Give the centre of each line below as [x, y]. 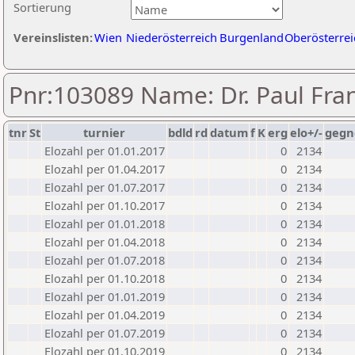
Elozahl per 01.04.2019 [105, 315]
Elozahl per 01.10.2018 [105, 278]
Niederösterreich [172, 37]
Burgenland [252, 37]
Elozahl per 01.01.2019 [105, 296]
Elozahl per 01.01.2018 [105, 223]
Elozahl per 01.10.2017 [105, 205]
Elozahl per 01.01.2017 [105, 151]
